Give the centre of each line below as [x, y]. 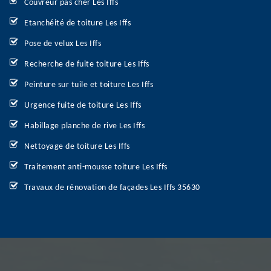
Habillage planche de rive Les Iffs [84, 126]
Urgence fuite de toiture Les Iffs [83, 106]
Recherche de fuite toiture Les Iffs [87, 64]
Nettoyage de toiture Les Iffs [77, 147]
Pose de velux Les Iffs [63, 44]
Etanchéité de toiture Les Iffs [77, 23]
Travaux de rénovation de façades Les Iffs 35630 [112, 188]
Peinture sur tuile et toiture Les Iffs [89, 85]
